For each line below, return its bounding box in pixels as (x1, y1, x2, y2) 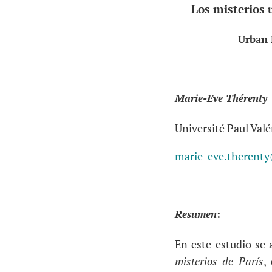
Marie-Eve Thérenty (175, 92, 267, 106)
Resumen (175, 207, 217, 221)
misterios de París (175, 254, 263, 269)
